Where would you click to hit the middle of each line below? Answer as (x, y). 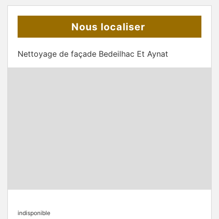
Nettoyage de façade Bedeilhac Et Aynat (93, 54)
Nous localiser (108, 27)
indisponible (34, 213)
